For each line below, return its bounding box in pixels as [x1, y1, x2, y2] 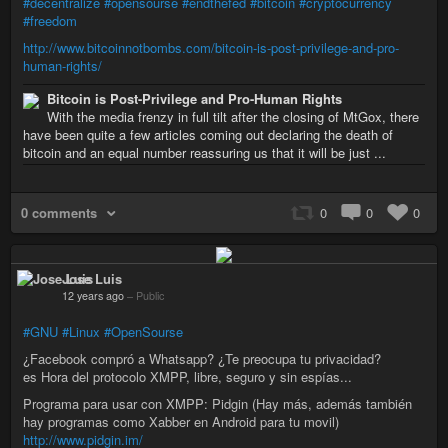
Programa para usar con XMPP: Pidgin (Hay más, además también [23, 394, 412, 414]
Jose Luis [62, 269, 122, 289]
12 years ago [62, 288, 124, 304]
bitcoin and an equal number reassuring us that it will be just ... [23, 142, 386, 162]
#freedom [23, 10, 77, 30]
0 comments [21, 202, 97, 222]
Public [136, 288, 164, 304]
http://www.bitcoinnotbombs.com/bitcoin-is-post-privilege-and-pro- [23, 37, 399, 57]
